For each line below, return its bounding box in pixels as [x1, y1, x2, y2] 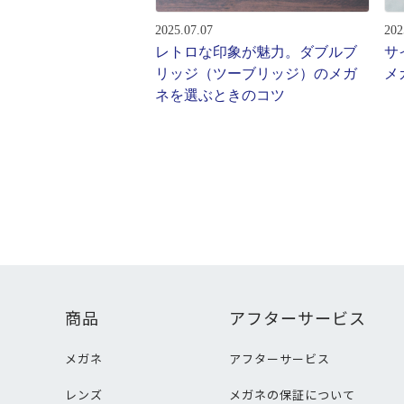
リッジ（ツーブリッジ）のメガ [155, 66, 357, 81]
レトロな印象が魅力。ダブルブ [155, 44, 357, 60]
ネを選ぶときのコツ [155, 87, 285, 103]
